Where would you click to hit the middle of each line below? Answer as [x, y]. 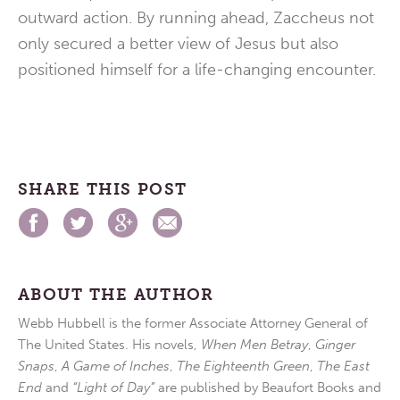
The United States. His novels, [109, 345]
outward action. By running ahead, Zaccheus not [196, 18]
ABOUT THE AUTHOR [116, 295]
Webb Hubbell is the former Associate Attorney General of [193, 323]
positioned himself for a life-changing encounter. [197, 70]
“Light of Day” [113, 387]
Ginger [335, 345]
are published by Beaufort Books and [268, 387]
